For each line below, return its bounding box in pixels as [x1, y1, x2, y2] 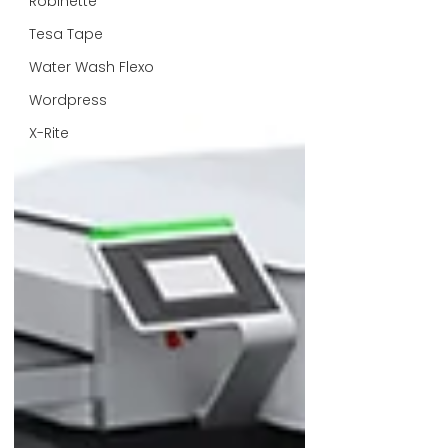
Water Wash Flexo [29, 57, 154, 77]
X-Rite [29, 123, 69, 143]
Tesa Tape [29, 24, 103, 44]
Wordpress [29, 90, 107, 110]
